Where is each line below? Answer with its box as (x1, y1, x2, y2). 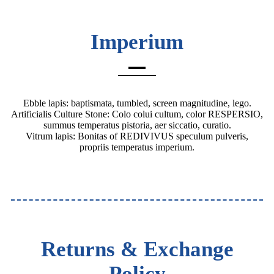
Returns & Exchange (40, 237, 234, 262)
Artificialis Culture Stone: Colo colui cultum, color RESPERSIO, (11, 109, 263, 120)
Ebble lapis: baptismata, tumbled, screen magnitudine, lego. (23, 98, 251, 109)
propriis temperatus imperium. (80, 142, 194, 153)
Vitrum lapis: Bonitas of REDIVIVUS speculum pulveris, (26, 131, 248, 142)
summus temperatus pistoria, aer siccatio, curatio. (43, 120, 231, 131)
